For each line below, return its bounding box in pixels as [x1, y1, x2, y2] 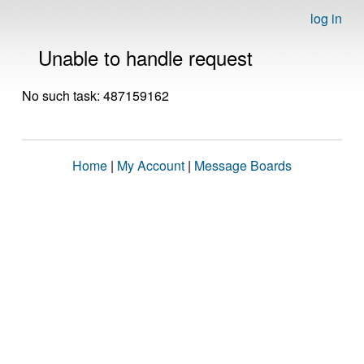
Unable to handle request [38, 43, 253, 71]
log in [310, 9, 342, 28]
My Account [117, 156, 184, 175]
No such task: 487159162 [22, 86, 169, 105]
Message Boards [194, 156, 292, 175]
